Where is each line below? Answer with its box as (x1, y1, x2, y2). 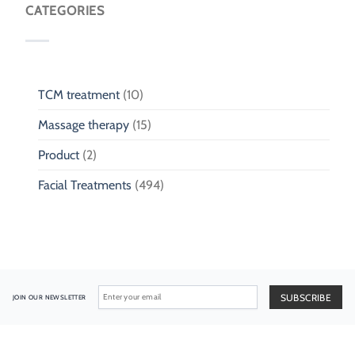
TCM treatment (38, 86, 120, 102)
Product (38, 147, 79, 162)
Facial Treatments (38, 177, 132, 193)
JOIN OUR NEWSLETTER (13, 292, 86, 301)
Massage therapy (38, 116, 129, 132)
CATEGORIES (25, 2, 105, 18)
